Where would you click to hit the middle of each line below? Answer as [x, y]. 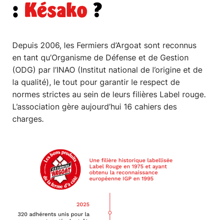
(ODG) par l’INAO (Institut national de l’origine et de [108, 69]
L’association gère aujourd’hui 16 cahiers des [95, 106]
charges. [28, 119]
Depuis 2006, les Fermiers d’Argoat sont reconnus [105, 45]
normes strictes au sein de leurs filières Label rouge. [109, 94]
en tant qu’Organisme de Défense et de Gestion [101, 57]
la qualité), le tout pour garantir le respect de [96, 82]
